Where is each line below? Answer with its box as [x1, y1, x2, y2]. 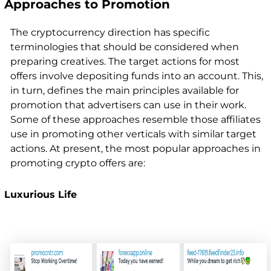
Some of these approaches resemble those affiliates [10, 114, 261, 126]
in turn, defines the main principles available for [10, 85, 239, 97]
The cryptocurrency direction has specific [10, 27, 210, 39]
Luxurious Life [4, 189, 77, 201]
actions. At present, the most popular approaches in [10, 143, 261, 155]
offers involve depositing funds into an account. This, [10, 70, 263, 82]
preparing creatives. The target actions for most [10, 56, 240, 68]
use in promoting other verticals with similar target [10, 128, 256, 140]
